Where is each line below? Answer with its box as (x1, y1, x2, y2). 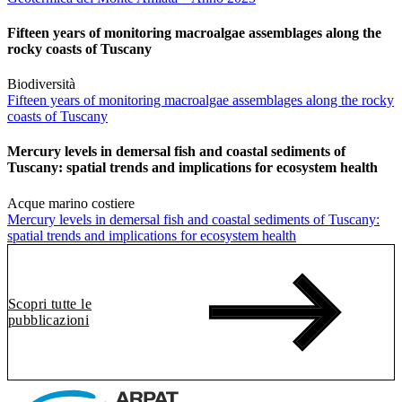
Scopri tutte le (8, 295, 92, 311)
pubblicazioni (8, 311, 90, 328)
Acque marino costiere (7, 195, 135, 211)
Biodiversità (7, 76, 75, 92)
